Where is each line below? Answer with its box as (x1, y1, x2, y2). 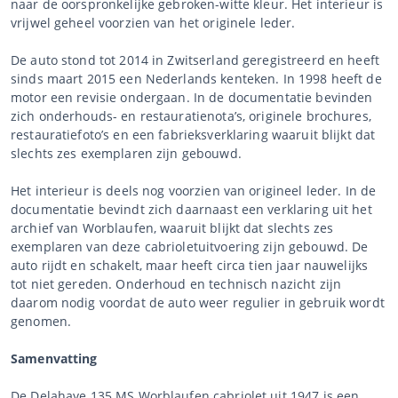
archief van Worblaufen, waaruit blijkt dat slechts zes (11, 219, 334, 236)
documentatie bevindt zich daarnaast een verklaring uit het (11, 200, 372, 218)
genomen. (11, 312, 72, 330)
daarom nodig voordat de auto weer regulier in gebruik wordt (11, 293, 385, 311)
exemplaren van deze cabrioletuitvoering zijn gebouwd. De (11, 237, 369, 255)
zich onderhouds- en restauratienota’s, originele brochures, (11, 107, 371, 124)
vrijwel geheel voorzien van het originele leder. (11, 13, 296, 31)
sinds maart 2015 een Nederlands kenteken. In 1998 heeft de (11, 69, 382, 87)
